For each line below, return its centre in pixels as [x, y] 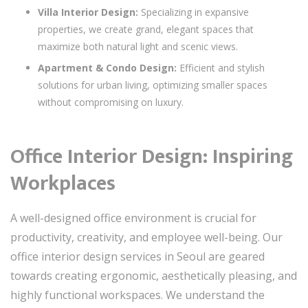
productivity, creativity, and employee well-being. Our [146, 237]
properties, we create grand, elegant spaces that [146, 29]
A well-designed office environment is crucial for [133, 218]
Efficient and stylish [221, 67]
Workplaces [63, 183]
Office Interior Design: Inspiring [152, 156]
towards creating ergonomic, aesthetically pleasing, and [154, 275]
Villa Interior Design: [88, 12]
